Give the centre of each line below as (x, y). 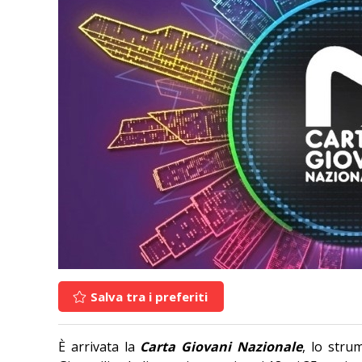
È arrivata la (99, 347)
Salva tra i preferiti (147, 297)
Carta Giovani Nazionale (221, 347)
